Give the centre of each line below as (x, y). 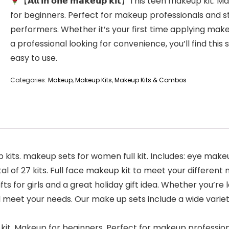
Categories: (29, 80)
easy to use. (34, 58)
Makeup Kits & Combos (151, 80)
